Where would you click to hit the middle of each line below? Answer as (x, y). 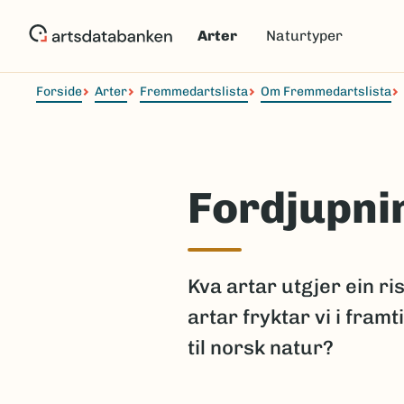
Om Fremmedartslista (326, 92)
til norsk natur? (261, 348)
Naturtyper (304, 36)
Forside (59, 92)
